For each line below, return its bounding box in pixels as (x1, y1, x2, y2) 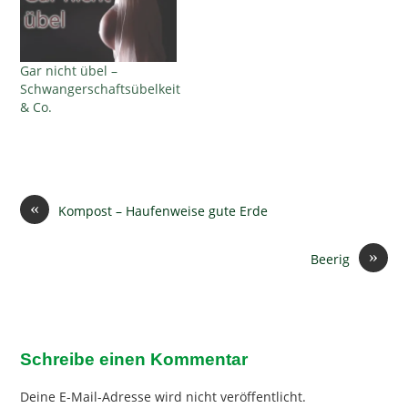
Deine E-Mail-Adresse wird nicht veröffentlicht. (20, 388, 307, 406)
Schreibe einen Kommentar (20, 349, 249, 370)
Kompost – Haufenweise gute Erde (58, 202, 269, 220)
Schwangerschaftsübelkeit (20, 79, 181, 97)
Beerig (310, 250, 350, 269)
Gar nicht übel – (20, 61, 118, 79)
